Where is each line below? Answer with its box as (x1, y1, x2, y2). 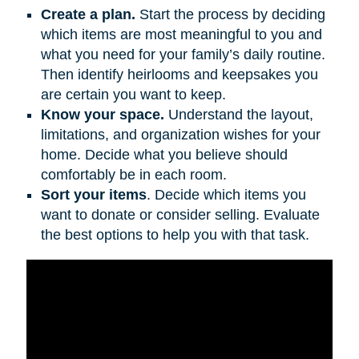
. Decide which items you (146, 186, 306, 203)
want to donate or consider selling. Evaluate (40, 206, 320, 223)
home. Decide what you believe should (40, 146, 288, 163)
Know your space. (40, 106, 164, 123)
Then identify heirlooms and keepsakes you (40, 66, 318, 83)
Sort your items (40, 186, 147, 203)
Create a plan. (40, 6, 135, 22)
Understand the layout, (163, 106, 313, 123)
